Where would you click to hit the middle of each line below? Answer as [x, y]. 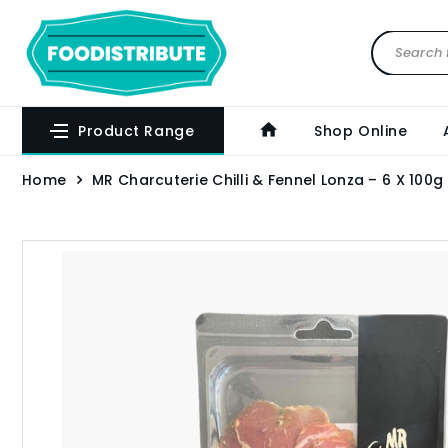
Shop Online [361, 131]
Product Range [136, 131]
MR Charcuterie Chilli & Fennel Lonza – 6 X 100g [268, 180]
